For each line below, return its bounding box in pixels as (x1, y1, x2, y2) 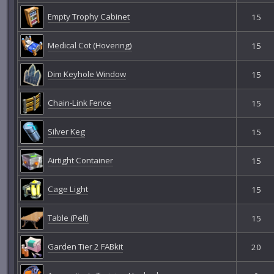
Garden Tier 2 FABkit (47, 240, 123, 252)
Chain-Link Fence (47, 97, 111, 108)
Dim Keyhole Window (47, 68, 126, 80)
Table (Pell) (47, 212, 89, 223)
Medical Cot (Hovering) (47, 39, 132, 51)
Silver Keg (47, 125, 85, 137)
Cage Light (47, 183, 88, 194)
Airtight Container (47, 154, 113, 166)
